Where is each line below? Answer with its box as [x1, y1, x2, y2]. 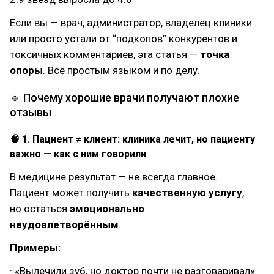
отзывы [10, 106, 51, 119]
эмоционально [70, 202, 144, 215]
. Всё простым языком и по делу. [43, 64, 200, 76]
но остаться [10, 202, 70, 215]
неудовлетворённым [10, 218, 119, 231]
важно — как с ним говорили [10, 148, 146, 160]
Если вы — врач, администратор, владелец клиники [10, 17, 252, 29]
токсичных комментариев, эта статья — [10, 48, 200, 61]
